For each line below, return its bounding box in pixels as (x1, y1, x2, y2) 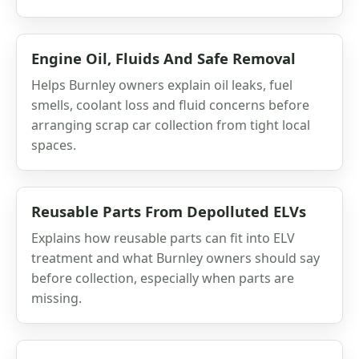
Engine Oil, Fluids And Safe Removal (31, 47, 296, 68)
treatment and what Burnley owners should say (31, 248, 320, 267)
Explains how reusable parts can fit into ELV (31, 228, 295, 247)
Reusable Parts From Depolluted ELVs (31, 200, 306, 221)
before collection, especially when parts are (31, 268, 294, 287)
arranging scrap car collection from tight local (31, 115, 310, 134)
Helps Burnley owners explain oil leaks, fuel (31, 75, 292, 94)
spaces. (31, 135, 76, 154)
